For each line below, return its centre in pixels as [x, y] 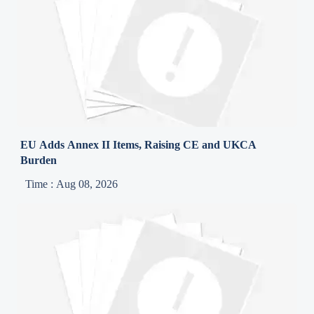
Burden [39, 160]
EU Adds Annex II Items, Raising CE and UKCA [139, 144]
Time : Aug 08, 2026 [72, 184]
